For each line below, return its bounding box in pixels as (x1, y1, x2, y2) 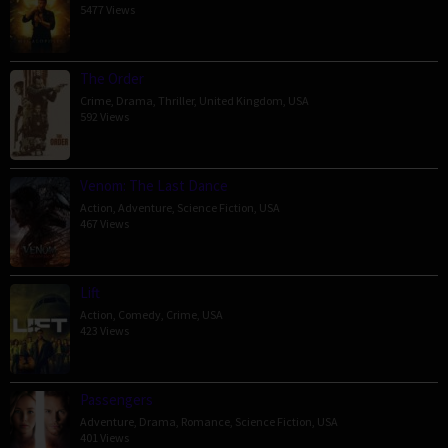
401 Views (80, 429, 129, 445)
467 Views (80, 215, 129, 231)
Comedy (118, 306, 161, 322)
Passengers (80, 389, 153, 409)
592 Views (80, 108, 129, 124)
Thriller (158, 92, 194, 108)
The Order (80, 68, 144, 88)
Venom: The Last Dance (80, 175, 228, 195)
